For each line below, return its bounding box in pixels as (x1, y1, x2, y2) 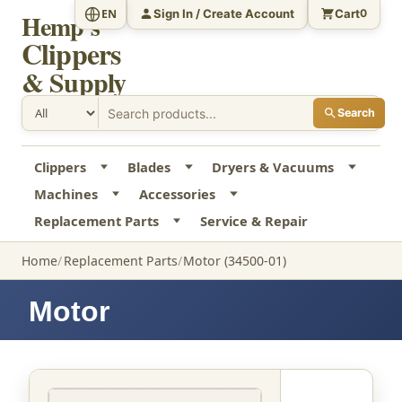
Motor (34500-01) (183, 252, 287, 270)
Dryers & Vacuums (212, 158, 335, 177)
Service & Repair (199, 212, 308, 231)
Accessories (138, 185, 215, 204)
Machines (33, 185, 98, 204)
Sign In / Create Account (153, 5, 295, 21)
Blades (127, 158, 170, 177)
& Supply (22, 62, 127, 101)
